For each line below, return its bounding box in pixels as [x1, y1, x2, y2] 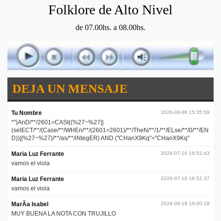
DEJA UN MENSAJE [12, 81, 128, 95]
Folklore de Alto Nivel [48, 2, 173, 18]
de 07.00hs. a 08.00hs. [75, 23, 146, 32]
